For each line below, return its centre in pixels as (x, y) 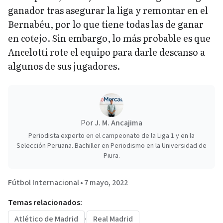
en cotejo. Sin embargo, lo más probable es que (109, 38)
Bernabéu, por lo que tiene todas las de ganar (106, 24)
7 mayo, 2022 (106, 182)
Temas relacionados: (45, 202)
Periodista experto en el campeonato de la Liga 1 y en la (111, 136)
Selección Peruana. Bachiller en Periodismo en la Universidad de (111, 146)
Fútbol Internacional (44, 182)
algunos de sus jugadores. (64, 66)
